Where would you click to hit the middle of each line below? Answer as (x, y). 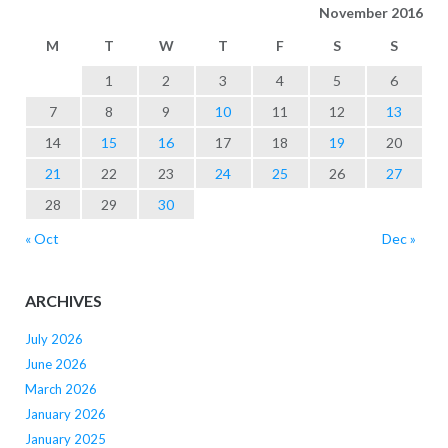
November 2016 (370, 12)
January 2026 (65, 414)
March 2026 (60, 389)
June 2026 (55, 364)
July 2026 (53, 339)
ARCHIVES (63, 301)
